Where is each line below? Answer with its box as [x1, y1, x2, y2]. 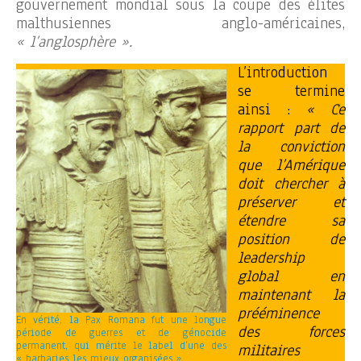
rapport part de [238, 117, 345, 139]
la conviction [238, 135, 345, 157]
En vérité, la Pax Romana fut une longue [16, 312, 226, 327]
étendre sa [238, 210, 345, 231]
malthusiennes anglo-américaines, [16, 12, 345, 34]
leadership [238, 247, 305, 268]
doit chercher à [238, 172, 345, 194]
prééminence [238, 302, 319, 324]
